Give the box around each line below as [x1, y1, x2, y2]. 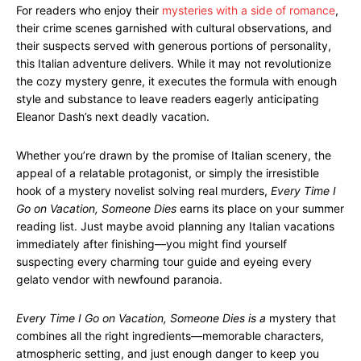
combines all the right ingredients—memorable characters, [16, 329, 324, 342]
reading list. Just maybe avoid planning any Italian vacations [16, 219, 334, 233]
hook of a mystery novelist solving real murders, [16, 184, 271, 197]
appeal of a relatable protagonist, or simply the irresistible [16, 166, 319, 180]
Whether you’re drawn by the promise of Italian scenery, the [16, 148, 331, 162]
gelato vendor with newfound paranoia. [16, 272, 222, 286]
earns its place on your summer [176, 201, 344, 215]
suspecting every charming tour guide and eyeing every [16, 255, 312, 268]
